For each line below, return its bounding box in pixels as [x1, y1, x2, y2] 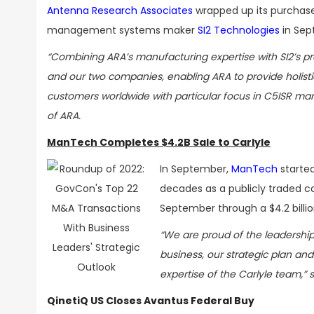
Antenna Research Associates [47, 4, 193, 18]
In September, [160, 162, 231, 176]
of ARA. [47, 109, 81, 123]
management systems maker [47, 23, 198, 37]
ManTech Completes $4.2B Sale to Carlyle [47, 135, 271, 149]
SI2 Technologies [198, 23, 280, 37]
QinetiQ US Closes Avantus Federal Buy [47, 294, 254, 308]
